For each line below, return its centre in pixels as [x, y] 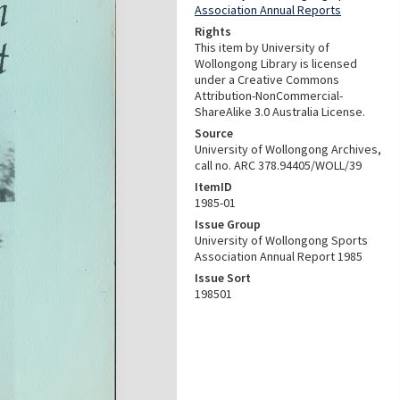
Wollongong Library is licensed [276, 63]
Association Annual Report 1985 [279, 256]
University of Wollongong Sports [281, 240]
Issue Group [228, 224]
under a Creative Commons [267, 79]
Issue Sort [223, 278]
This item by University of [262, 47]
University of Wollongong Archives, [288, 149]
